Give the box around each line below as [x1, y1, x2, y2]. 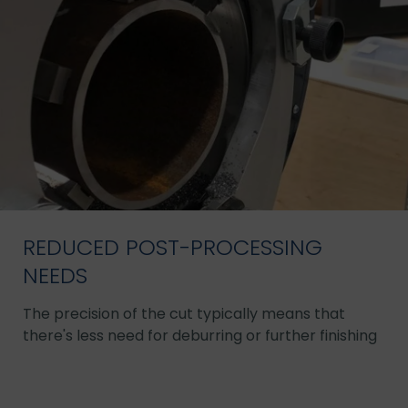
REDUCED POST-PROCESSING [23, 231, 322, 262]
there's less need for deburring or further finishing [23, 324, 377, 346]
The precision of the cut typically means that [23, 302, 345, 324]
